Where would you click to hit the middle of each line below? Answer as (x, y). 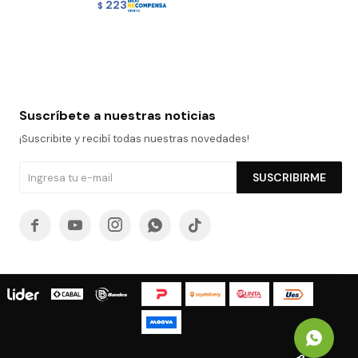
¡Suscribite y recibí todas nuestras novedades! (134, 139)
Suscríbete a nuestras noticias (117, 116)
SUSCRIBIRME (289, 178)
